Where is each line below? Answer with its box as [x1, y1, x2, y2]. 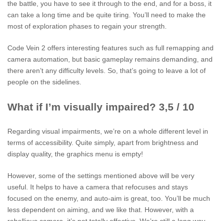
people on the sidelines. [7, 78, 81, 86]
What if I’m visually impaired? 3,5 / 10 [7, 101, 194, 113]
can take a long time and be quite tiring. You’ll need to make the [7, 11, 206, 19]
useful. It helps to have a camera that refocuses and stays [7, 183, 188, 191]
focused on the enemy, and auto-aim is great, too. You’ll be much [7, 194, 210, 203]
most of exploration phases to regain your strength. [7, 22, 167, 31]
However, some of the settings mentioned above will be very [7, 172, 194, 180]
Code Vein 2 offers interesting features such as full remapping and [7, 44, 214, 52]
